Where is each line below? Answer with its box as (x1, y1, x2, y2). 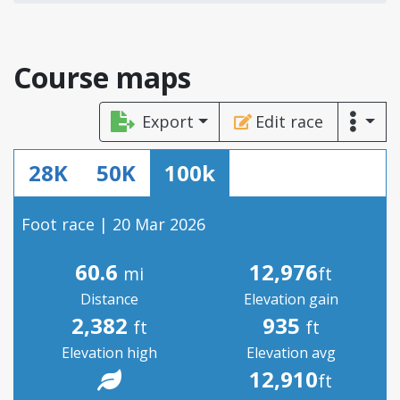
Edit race (254, 111, 323, 132)
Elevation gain (243, 289, 338, 309)
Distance (80, 289, 138, 309)
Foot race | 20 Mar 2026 (21, 213, 205, 235)
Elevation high (62, 343, 157, 362)
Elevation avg (246, 343, 336, 362)
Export (142, 111, 195, 132)
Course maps (13, 58, 191, 96)
